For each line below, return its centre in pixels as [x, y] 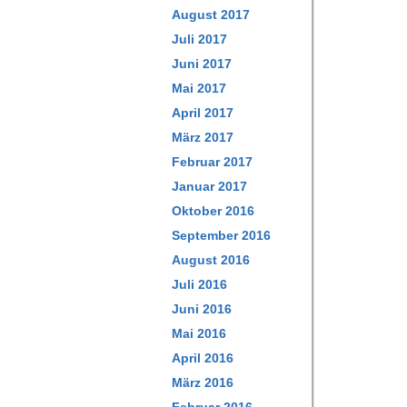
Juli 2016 [199, 284]
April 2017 [203, 113]
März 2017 [203, 137]
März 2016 [203, 382]
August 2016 [211, 260]
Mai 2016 [199, 333]
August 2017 [211, 15]
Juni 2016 [202, 309]
